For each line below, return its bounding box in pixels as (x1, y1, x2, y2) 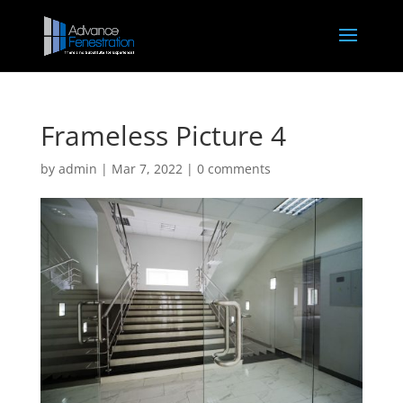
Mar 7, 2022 (111, 160, 183, 177)
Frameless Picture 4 (40, 117, 286, 154)
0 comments (196, 160, 271, 177)
